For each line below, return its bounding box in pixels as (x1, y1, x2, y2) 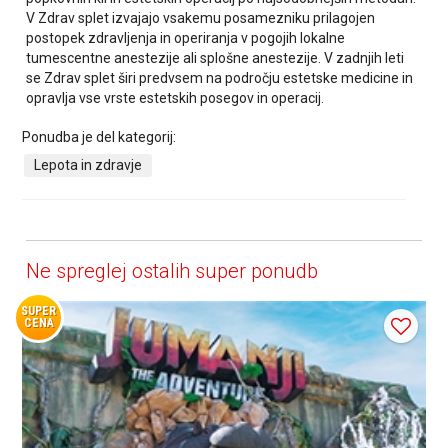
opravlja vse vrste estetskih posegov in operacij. (26, 89, 331, 106)
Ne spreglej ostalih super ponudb (26, 258, 319, 283)
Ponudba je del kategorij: (22, 128, 177, 145)
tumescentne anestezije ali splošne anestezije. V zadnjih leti (26, 49, 405, 66)
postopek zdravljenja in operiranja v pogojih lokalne (26, 29, 346, 46)
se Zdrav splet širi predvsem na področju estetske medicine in (26, 69, 414, 86)
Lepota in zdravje (34, 156, 143, 173)
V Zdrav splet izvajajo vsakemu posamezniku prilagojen (26, 9, 376, 26)
